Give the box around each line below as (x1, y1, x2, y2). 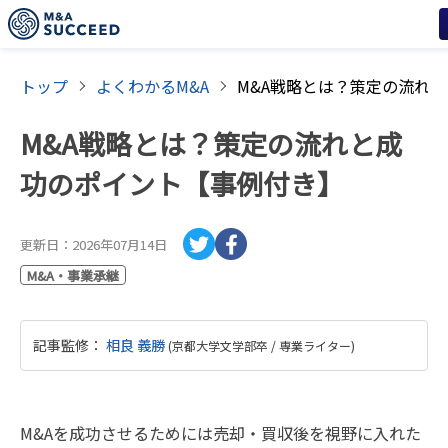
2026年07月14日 (72, 234, 167, 254)
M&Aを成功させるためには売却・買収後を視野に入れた (20, 421, 421, 445)
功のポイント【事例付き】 (20, 164, 344, 203)
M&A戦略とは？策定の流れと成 (20, 124, 402, 163)
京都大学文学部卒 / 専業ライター (172, 337, 351, 354)
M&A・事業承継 (27, 266, 119, 285)
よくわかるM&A (96, 74, 209, 98)
